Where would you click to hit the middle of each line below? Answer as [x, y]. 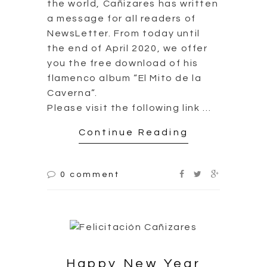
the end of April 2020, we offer [128, 48]
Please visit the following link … [129, 108]
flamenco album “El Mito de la [125, 78]
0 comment [90, 175]
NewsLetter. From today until [124, 33]
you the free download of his [123, 63]
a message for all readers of [122, 18]
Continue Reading [133, 133]
